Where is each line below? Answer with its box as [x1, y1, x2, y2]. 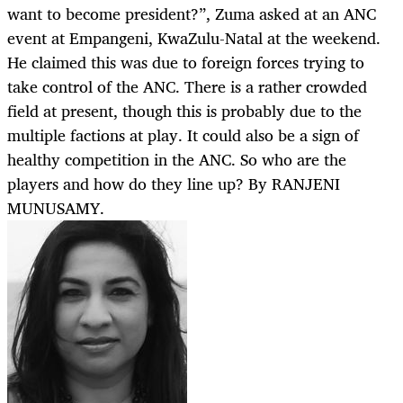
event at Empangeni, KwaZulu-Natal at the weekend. [7, 24, 381, 52]
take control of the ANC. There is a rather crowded [7, 73, 367, 101]
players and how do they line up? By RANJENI [7, 170, 340, 198]
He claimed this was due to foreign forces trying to [7, 49, 364, 76]
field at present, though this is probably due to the [7, 97, 362, 125]
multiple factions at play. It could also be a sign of [7, 121, 359, 149]
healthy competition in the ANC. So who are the [7, 146, 346, 174]
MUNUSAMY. [7, 194, 104, 222]
